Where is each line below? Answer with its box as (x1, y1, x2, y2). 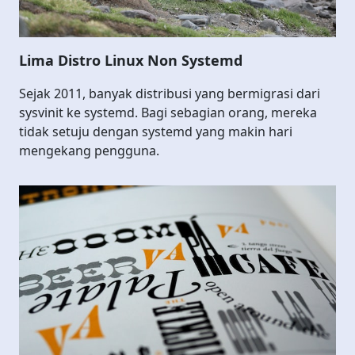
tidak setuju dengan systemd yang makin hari (19, 122, 292, 140)
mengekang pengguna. (19, 141, 159, 159)
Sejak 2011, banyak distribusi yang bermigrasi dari (19, 84, 320, 102)
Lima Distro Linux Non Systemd (19, 50, 242, 70)
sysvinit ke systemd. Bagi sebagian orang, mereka (19, 103, 317, 121)
